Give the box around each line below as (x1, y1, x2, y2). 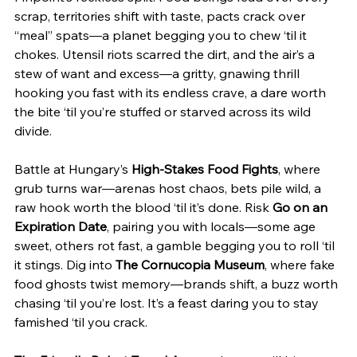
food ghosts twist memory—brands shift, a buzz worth (14, 275, 341, 292)
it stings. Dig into (14, 256, 116, 273)
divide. (14, 122, 52, 139)
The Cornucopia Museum (116, 256, 265, 273)
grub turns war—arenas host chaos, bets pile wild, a (14, 179, 324, 196)
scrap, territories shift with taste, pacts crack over (14, 7, 308, 24)
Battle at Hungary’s (14, 160, 131, 177)
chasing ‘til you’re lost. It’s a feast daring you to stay (14, 294, 322, 311)
